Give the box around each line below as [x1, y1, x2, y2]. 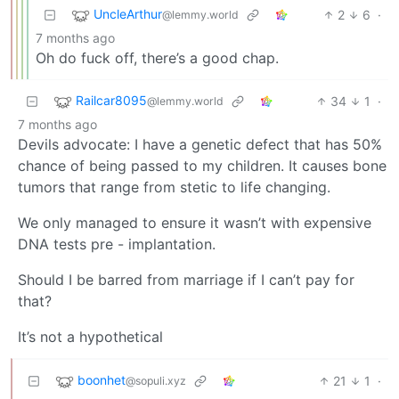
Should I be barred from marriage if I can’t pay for [18, 270, 354, 289]
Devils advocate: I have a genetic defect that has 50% [18, 134, 382, 153]
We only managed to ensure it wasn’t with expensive [18, 213, 371, 232]
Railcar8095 [76, 93, 147, 109]
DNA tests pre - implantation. [18, 234, 216, 253]
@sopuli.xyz [126, 374, 186, 388]
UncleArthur [94, 6, 162, 22]
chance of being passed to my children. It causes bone [18, 156, 387, 175]
